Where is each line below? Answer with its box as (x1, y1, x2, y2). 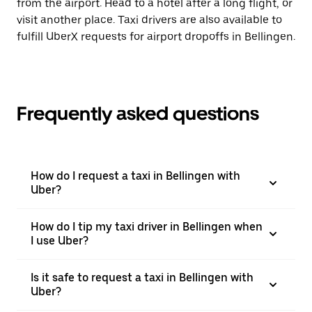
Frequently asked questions (17, 102, 259, 125)
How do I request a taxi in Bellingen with (31, 169, 240, 182)
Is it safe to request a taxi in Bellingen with (31, 271, 253, 284)
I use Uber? (31, 234, 88, 247)
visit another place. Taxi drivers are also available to (17, 13, 282, 26)
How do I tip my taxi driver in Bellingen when (31, 220, 263, 233)
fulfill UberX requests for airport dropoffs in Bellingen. (17, 30, 295, 43)
